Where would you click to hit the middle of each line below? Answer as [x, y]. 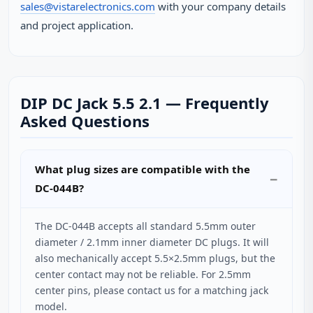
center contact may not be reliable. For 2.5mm [143, 274]
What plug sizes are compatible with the [143, 169]
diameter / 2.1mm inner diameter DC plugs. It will [152, 242]
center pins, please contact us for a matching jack [152, 290]
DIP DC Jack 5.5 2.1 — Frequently [145, 103]
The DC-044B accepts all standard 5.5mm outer [145, 226]
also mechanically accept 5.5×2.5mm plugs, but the [155, 258]
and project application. [77, 25]
